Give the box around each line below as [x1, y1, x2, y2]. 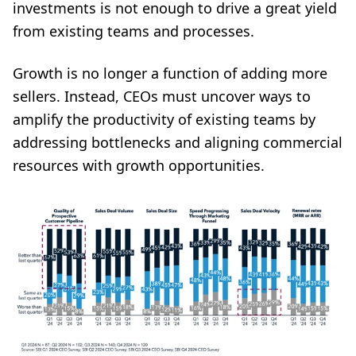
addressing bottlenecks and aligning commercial [13, 133, 342, 152]
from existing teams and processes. [13, 21, 254, 41]
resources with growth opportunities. [13, 156, 265, 175]
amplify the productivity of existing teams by [13, 110, 315, 129]
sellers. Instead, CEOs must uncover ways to [13, 87, 311, 106]
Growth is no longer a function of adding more [13, 64, 327, 83]
